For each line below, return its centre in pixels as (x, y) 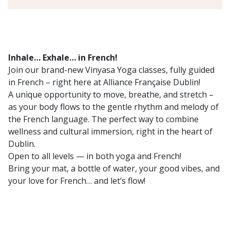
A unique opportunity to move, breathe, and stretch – (111, 94)
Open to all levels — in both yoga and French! (95, 156)
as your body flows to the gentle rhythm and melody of (113, 107)
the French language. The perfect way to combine (103, 119)
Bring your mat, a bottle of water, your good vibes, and (114, 168)
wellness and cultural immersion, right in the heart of (110, 131)
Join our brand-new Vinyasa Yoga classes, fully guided (111, 70)
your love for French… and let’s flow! (77, 181)
